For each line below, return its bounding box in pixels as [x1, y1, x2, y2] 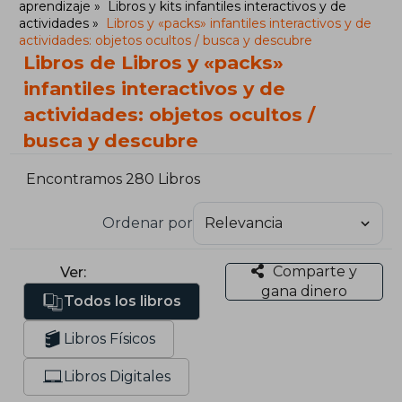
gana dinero [260, 282, 347, 300]
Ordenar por [101, 214, 193, 232]
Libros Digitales [64, 367, 171, 385]
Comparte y [272, 262, 357, 280]
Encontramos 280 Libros [26, 170, 201, 188]
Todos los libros [64, 292, 182, 310]
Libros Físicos [64, 329, 156, 347]
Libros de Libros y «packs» [23, 51, 284, 74]
